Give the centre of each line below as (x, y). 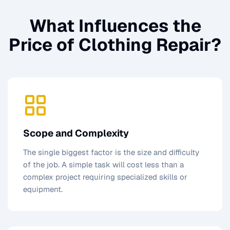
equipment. (43, 189)
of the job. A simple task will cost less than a (103, 164)
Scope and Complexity (76, 133)
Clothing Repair (145, 44)
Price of (44, 44)
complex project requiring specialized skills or (105, 177)
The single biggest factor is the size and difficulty (111, 152)
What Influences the (115, 25)
